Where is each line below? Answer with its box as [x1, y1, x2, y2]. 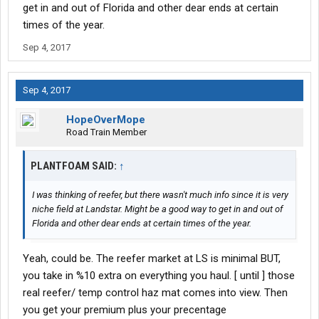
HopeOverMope [66, 113, 145, 127]
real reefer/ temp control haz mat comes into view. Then [23, 286, 288, 300]
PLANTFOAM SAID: [31, 159, 119, 173]
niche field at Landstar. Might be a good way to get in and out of [32, 204, 283, 215]
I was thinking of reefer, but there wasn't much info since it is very [32, 189, 288, 201]
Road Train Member [66, 127, 147, 138]
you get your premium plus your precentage [23, 303, 226, 317]
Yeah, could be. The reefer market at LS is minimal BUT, [23, 252, 281, 266]
